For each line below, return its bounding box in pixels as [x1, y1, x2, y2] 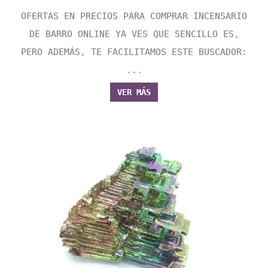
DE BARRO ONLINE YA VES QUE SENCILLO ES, [29, 29, 239, 40]
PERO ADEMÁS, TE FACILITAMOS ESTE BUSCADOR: [21, 47, 247, 58]
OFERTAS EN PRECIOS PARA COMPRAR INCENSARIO [21, 11, 247, 22]
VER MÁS [117, 87, 151, 98]
